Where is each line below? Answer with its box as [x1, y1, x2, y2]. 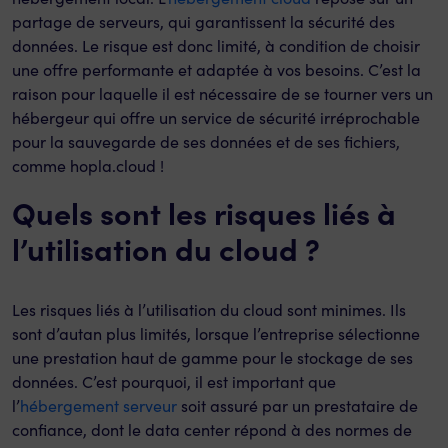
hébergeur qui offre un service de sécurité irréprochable [12, 107, 420, 128]
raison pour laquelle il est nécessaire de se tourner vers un [12, 83, 433, 104]
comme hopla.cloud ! [12, 155, 164, 176]
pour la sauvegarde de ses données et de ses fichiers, [12, 131, 400, 152]
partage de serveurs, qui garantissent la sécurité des [12, 11, 395, 32]
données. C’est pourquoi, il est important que [12, 371, 336, 392]
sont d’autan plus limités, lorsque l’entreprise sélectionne [12, 323, 420, 344]
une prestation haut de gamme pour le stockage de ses [12, 347, 413, 368]
